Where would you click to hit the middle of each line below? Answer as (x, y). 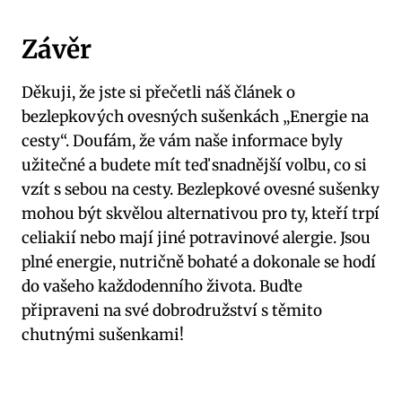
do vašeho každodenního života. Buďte (162, 286)
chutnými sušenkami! (103, 334)
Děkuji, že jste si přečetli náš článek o (158, 92)
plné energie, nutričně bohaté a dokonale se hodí (199, 262)
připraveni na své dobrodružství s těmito (172, 310)
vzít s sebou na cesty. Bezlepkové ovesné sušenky (201, 189)
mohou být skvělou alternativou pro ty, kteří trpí (201, 213)
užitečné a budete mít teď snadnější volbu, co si (194, 165)
